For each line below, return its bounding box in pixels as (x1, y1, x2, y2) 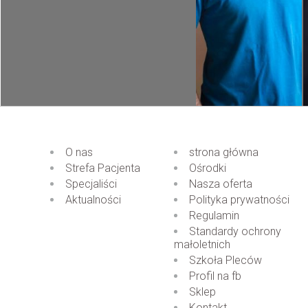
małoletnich (174, 238, 230, 251)
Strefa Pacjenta (65, 162, 140, 175)
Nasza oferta (189, 177, 252, 190)
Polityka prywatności (189, 193, 289, 206)
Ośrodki (189, 162, 226, 175)
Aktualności (65, 193, 121, 206)
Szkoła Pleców (189, 254, 262, 267)
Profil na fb (189, 269, 241, 283)
